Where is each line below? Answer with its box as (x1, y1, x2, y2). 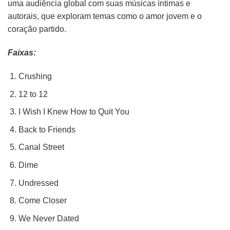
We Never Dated (18, 214, 79, 223)
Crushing (18, 71, 52, 81)
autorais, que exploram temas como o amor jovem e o (8, 12, 202, 21)
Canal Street (18, 143, 64, 152)
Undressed (18, 178, 59, 187)
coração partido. (8, 25, 66, 34)
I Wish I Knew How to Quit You (18, 107, 129, 117)
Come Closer (18, 196, 67, 205)
